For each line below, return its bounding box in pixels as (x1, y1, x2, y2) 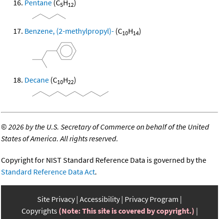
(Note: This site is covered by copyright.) (58, 206, 195, 216)
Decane (24, 75, 49, 85)
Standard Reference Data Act (1, 167, 95, 177)
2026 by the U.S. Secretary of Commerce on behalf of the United (8, 122, 209, 132)
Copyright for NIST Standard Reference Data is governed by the (1, 155, 206, 165)
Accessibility (80, 194, 120, 204)
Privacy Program (125, 194, 178, 204)
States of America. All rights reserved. (1, 133, 118, 144)
